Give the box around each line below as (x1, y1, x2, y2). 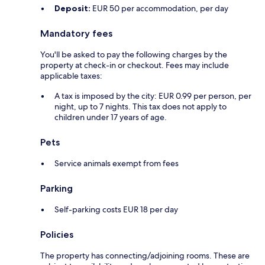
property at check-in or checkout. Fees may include (40, 60, 229, 71)
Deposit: (54, 3, 91, 14)
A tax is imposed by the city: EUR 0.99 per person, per (54, 91, 251, 102)
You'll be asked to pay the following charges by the (40, 49, 227, 60)
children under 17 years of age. (54, 112, 167, 123)
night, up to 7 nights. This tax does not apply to (54, 101, 227, 112)
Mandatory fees (40, 28, 112, 40)
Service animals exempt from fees (54, 158, 179, 169)
